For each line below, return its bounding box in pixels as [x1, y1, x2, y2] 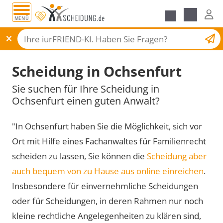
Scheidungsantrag [134, 32, 195, 43]
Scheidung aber [147, 150, 207, 162]
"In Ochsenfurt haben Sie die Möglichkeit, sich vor [12, 120, 202, 132]
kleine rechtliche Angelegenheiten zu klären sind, [12, 210, 201, 222]
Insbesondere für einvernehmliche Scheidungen [12, 180, 198, 192]
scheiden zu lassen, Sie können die [12, 150, 147, 162]
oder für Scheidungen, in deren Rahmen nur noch [12, 195, 203, 207]
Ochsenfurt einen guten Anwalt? [12, 94, 160, 108]
